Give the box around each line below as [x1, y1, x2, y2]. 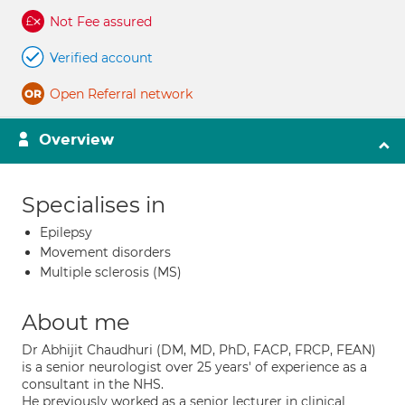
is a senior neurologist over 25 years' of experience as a [22, 359, 367, 375]
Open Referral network [50, 86, 193, 102]
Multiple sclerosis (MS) [40, 264, 182, 280]
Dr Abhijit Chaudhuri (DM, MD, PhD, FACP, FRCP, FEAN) [22, 342, 376, 358]
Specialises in [22, 192, 165, 218]
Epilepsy [40, 224, 92, 240]
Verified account [50, 50, 153, 66]
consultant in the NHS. [22, 376, 164, 392]
